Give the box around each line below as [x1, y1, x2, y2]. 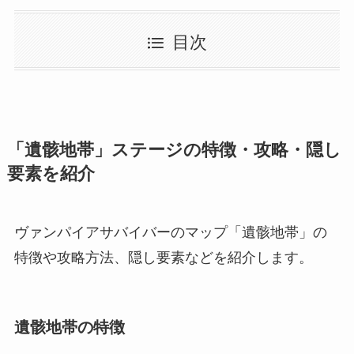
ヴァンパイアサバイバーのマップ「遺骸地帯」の [13, 224, 327, 241]
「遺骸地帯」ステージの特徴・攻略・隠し [6, 141, 341, 160]
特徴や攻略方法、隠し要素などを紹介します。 [13, 250, 313, 266]
